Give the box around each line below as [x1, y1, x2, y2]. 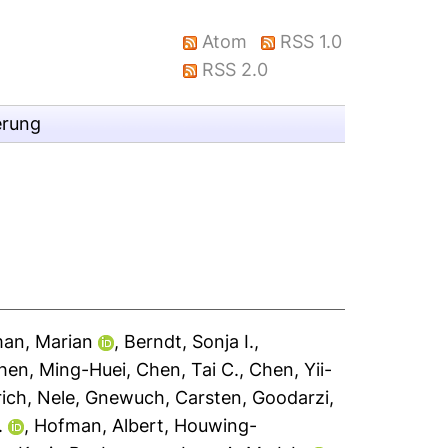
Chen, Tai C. [136, 359, 240, 380]
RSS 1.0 [280, 31, 343, 52]
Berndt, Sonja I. [124, 331, 255, 352]
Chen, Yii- [249, 359, 333, 380]
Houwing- [174, 415, 258, 436]
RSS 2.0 [202, 59, 269, 80]
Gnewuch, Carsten [85, 387, 243, 408]
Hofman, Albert [34, 415, 165, 436]
